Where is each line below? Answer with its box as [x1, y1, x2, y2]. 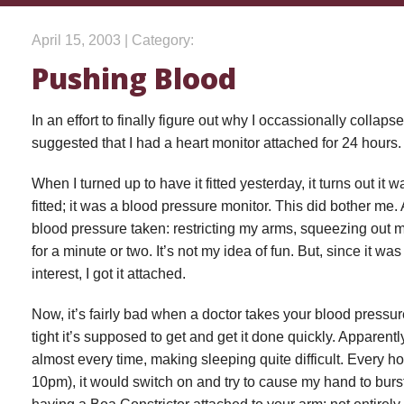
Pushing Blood [32, 59, 236, 97]
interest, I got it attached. [32, 266, 186, 281]
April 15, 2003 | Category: [32, 32, 194, 48]
